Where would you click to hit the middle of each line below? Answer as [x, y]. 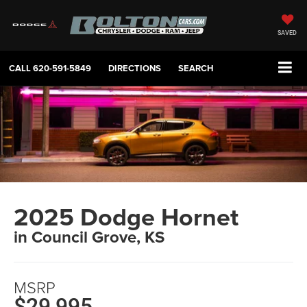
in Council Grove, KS [89, 237]
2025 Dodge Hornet [126, 217]
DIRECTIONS [135, 69]
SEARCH [196, 69]
